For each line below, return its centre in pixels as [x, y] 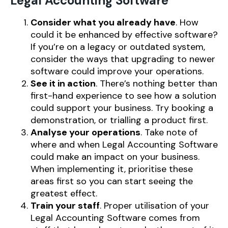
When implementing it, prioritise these [112, 169]
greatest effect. [64, 193]
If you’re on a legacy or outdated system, [118, 47]
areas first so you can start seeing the [112, 181]
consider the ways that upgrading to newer [123, 59]
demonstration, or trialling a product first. [119, 120]
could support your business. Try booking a [122, 108]
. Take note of [169, 132]
